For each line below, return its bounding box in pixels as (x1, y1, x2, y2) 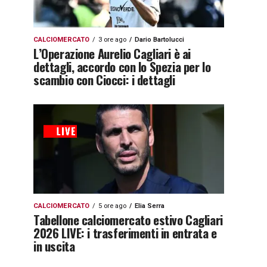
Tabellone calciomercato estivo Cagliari (33, 210, 223, 229)
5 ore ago (98, 202, 126, 210)
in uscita (33, 237, 75, 255)
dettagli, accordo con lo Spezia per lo (33, 57, 211, 76)
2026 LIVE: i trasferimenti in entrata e (33, 223, 217, 242)
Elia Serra (135, 202, 164, 210)
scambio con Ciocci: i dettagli (33, 70, 175, 89)
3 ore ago (98, 36, 126, 44)
